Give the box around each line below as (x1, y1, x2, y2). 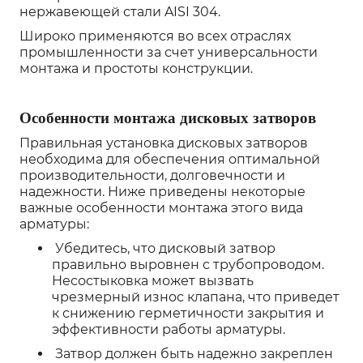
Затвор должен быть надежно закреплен (52, 346, 333, 361)
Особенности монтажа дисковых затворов (19, 109, 316, 126)
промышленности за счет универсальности (19, 45, 318, 60)
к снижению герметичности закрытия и (52, 305, 324, 321)
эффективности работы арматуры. (52, 322, 285, 337)
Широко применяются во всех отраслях (19, 28, 291, 44)
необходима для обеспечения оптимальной (19, 152, 320, 167)
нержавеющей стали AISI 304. (19, 4, 220, 19)
